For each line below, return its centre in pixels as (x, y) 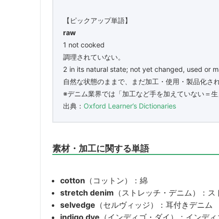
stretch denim (87, 192)
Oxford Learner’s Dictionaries (130, 106)
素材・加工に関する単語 (101, 148)
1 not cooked (84, 44)
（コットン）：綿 (116, 180)
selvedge (78, 205)
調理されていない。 (94, 57)
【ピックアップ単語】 (97, 20)
